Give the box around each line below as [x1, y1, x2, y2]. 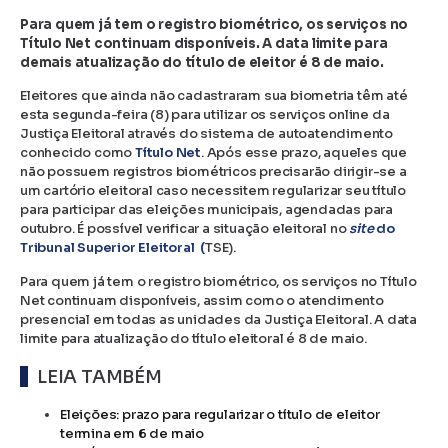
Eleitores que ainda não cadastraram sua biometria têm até [20, 87, 408, 105]
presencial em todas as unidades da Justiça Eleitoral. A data [20, 310, 417, 328]
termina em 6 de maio [60, 425, 205, 443]
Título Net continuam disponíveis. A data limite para [20, 35, 388, 52]
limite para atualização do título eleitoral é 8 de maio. [20, 329, 367, 347]
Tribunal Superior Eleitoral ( [20, 239, 206, 257]
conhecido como [20, 144, 133, 162]
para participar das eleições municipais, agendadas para [20, 201, 393, 219]
